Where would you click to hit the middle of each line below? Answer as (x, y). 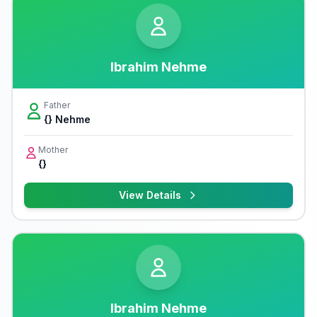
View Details (150, 195)
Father (57, 105)
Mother (53, 150)
